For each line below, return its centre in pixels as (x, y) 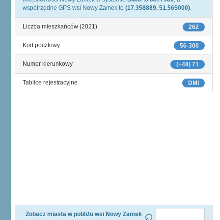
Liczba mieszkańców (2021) (60, 27)
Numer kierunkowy (48, 64)
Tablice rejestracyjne (50, 82)
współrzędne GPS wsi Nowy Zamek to (74, 8)
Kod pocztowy (41, 45)
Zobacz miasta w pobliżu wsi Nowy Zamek (83, 214)
